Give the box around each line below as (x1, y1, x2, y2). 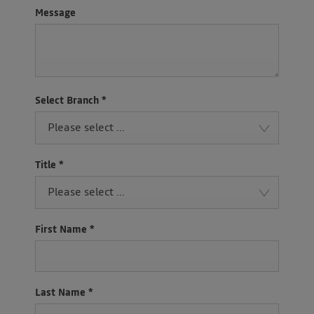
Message (35, 8, 76, 18)
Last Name (35, 288, 88, 299)
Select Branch (35, 96, 102, 107)
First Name (35, 225, 90, 235)
